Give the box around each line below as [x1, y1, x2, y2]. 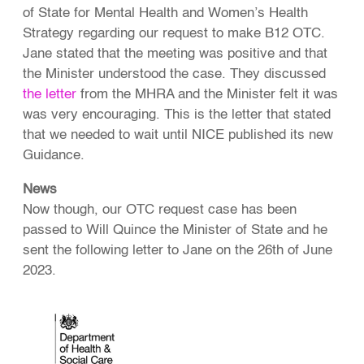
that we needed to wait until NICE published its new [23, 128, 334, 143]
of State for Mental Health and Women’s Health [23, 6, 309, 21]
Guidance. [23, 149, 85, 163]
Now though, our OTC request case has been [23, 203, 297, 218]
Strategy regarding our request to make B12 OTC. [23, 27, 326, 41]
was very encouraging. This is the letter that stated [23, 108, 331, 123]
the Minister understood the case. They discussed [23, 67, 327, 82]
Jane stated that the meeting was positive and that [23, 47, 328, 62]
